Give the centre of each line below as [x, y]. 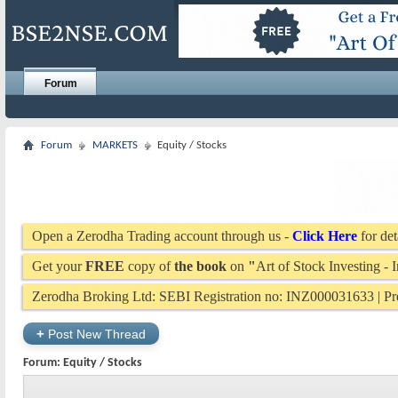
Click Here [325, 236]
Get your [59, 266]
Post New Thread [95, 334]
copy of [149, 266]
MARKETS [115, 145]
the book [200, 266]
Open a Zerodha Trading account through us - [162, 236]
